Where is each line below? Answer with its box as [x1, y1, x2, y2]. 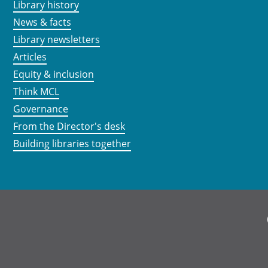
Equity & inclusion [13, 68, 94, 81]
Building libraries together [13, 137, 131, 151]
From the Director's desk [13, 120, 125, 133]
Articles [13, 50, 47, 64]
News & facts [13, 16, 71, 29]
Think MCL [13, 85, 59, 99]
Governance [13, 102, 68, 116]
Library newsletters [13, 33, 100, 47]
